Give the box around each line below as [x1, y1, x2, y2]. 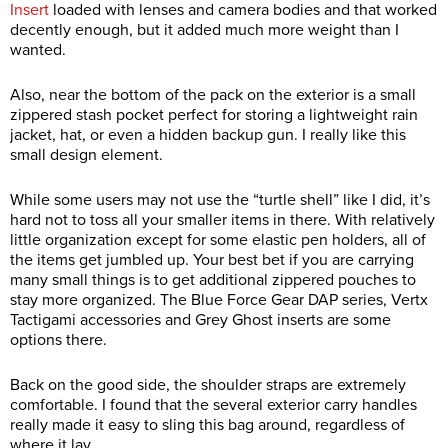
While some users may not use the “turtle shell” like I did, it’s [10, 189, 430, 210]
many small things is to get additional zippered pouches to [10, 269, 416, 290]
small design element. [10, 144, 163, 165]
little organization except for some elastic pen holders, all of [10, 229, 426, 250]
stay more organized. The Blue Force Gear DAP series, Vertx [10, 289, 428, 310]
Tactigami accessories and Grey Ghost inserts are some [10, 309, 391, 330]
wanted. [10, 39, 66, 60]
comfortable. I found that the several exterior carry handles [10, 394, 417, 415]
